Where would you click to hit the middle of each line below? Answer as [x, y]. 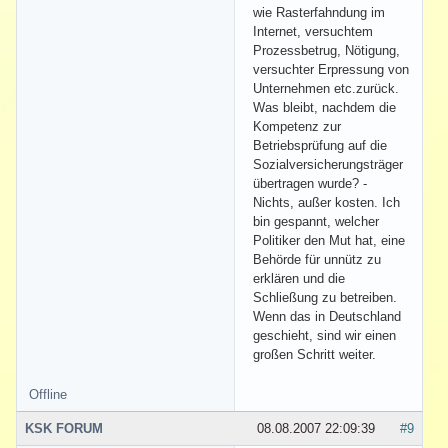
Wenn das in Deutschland [327, 316]
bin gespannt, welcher [316, 221]
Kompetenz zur [297, 126]
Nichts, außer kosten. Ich [326, 202]
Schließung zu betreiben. [325, 297]
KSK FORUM [64, 428]
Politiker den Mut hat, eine [329, 240]
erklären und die [299, 278]
